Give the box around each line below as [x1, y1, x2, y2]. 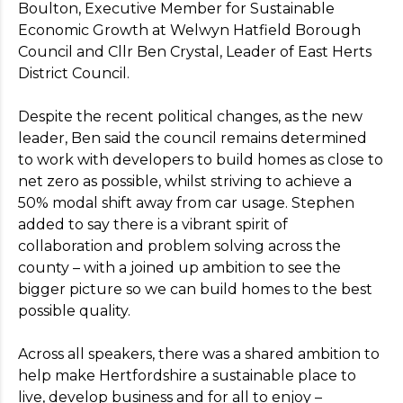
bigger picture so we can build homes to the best [18, 281, 372, 298]
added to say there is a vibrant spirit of [18, 216, 288, 233]
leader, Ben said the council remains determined [18, 130, 367, 147]
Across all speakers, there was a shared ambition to [18, 345, 380, 363]
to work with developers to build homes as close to [18, 151, 383, 168]
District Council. [18, 65, 130, 82]
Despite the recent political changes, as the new [18, 108, 363, 125]
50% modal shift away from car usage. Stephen [18, 194, 354, 211]
